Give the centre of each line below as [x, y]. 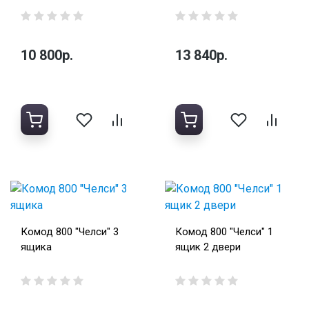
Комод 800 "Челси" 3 [70, 232]
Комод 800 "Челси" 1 [224, 232]
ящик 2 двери [208, 247]
